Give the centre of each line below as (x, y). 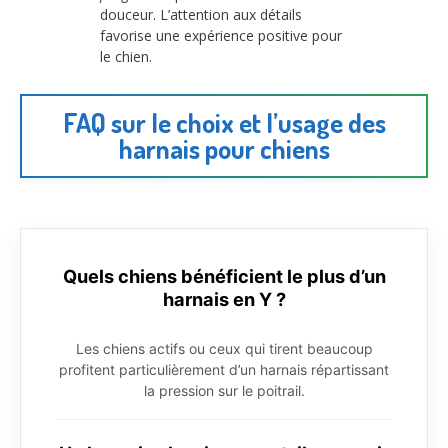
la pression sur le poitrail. (224, 390)
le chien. (126, 57)
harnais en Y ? (224, 298)
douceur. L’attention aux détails (201, 15)
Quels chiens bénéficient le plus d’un (224, 275)
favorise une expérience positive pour (221, 36)
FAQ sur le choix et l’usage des (224, 123)
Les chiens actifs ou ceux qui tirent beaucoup (224, 348)
